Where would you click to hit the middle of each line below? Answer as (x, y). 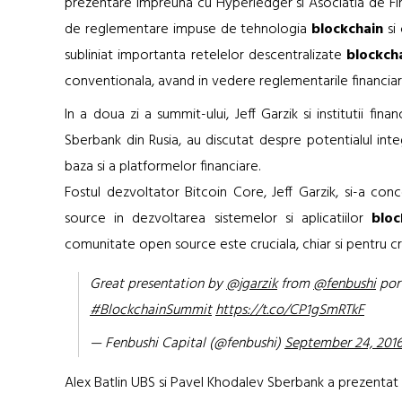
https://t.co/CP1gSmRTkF (290, 310)
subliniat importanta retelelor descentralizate (203, 55)
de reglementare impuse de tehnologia (188, 29)
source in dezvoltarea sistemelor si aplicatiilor (218, 218)
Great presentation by (158, 284)
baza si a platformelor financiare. (162, 166)
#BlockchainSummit (151, 310)
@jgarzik (252, 284)
